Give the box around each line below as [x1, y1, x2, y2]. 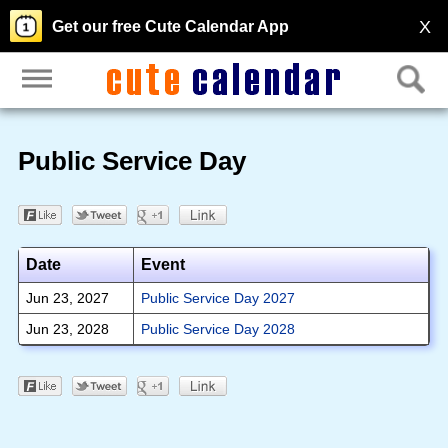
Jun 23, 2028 [25, 320, 109, 337]
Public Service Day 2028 [140, 320, 295, 337]
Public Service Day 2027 [140, 289, 295, 306]
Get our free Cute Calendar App [52, 18, 289, 35]
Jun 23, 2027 [25, 289, 109, 306]
